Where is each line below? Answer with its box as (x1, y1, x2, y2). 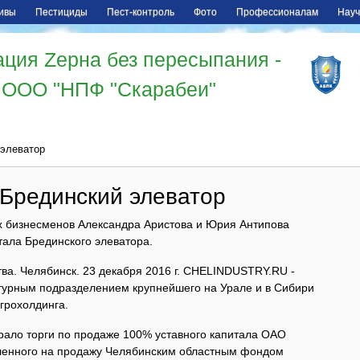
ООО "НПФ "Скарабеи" (2, 78, 216, 100)
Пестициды (35, 6, 88, 18)
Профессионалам (236, 6, 318, 18)
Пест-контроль (107, 6, 174, 18)
